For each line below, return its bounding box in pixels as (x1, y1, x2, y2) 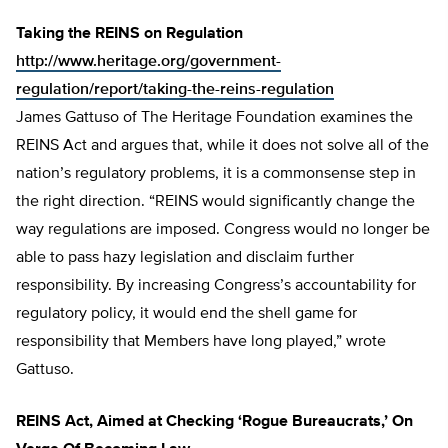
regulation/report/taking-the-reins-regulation (16, 82, 334, 99)
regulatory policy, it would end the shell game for (16, 306, 357, 323)
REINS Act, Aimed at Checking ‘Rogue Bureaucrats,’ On (16, 414, 413, 431)
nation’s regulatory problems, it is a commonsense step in (16, 166, 416, 183)
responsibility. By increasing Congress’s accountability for (16, 278, 416, 295)
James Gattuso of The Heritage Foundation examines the (16, 110, 413, 127)
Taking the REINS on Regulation (16, 26, 243, 43)
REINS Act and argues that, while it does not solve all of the (16, 138, 429, 155)
